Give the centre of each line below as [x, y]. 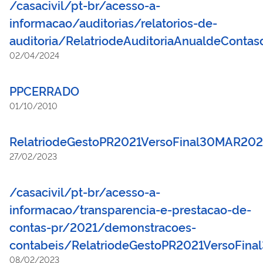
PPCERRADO [44, 90]
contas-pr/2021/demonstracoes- [103, 226]
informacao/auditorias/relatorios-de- [113, 22]
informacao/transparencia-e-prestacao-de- [130, 209]
